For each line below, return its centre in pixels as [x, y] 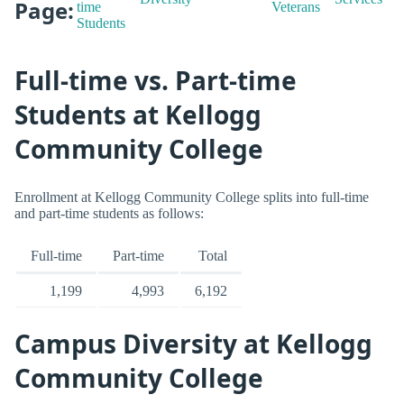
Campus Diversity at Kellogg [193, 344]
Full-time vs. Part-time [156, 81]
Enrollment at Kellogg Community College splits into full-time [192, 197]
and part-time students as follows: [109, 213]
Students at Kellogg [138, 115]
